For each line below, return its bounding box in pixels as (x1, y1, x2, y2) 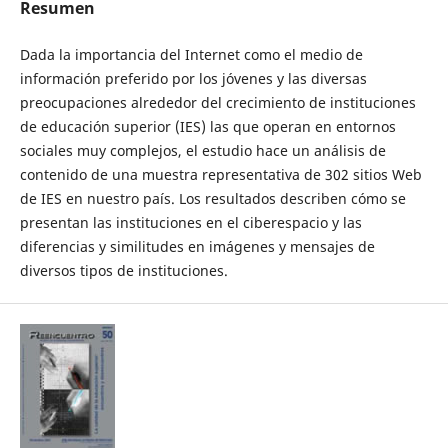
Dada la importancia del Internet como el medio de (19, 45, 363, 64)
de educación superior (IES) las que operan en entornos (19, 117, 396, 136)
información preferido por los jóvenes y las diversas (19, 69, 367, 88)
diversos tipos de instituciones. (19, 261, 228, 280)
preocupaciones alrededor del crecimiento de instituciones (19, 93, 416, 112)
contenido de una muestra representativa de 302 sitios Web (19, 165, 422, 184)
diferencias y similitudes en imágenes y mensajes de (19, 237, 375, 256)
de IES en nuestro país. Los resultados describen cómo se (19, 189, 406, 208)
